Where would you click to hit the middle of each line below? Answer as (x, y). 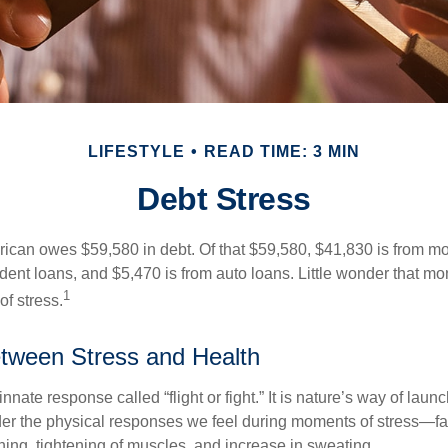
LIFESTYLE (136, 151)
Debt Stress (224, 199)
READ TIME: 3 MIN (282, 151)
